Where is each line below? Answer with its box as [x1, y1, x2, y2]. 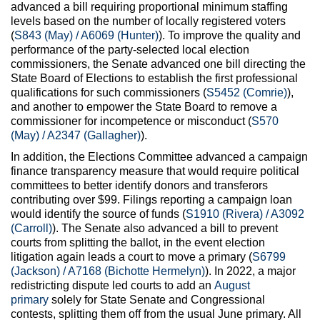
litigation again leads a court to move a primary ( [11, 250, 252, 263]
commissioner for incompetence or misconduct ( [11, 114, 251, 127]
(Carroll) [11, 221, 52, 234]
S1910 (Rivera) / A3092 [186, 207, 304, 220]
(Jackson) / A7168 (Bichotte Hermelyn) [11, 264, 205, 277]
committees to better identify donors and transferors [11, 179, 268, 191]
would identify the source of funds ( [11, 207, 186, 220]
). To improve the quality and [159, 29, 301, 41]
